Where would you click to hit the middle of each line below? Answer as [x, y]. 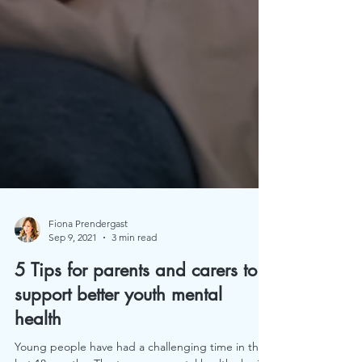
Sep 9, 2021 [73, 324]
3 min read [134, 324]
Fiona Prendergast [88, 311]
